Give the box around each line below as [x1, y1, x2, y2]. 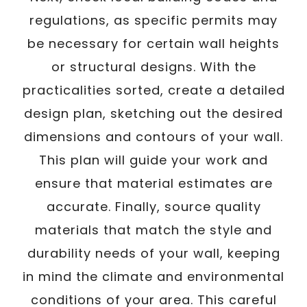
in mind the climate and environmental [23, 267, 284, 285]
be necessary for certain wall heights [27, 34, 280, 52]
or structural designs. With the [51, 58, 256, 75]
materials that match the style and [35, 221, 272, 238]
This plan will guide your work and [39, 151, 268, 169]
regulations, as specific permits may [29, 11, 278, 29]
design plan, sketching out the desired [24, 104, 283, 122]
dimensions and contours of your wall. [24, 127, 283, 145]
